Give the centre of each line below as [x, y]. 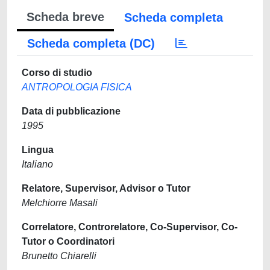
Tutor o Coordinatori [68, 241]
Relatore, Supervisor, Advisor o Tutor [106, 188]
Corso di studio [57, 73]
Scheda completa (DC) [91, 43]
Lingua [38, 150]
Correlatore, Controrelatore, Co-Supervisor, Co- [130, 227]
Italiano [37, 164]
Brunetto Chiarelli [59, 256]
